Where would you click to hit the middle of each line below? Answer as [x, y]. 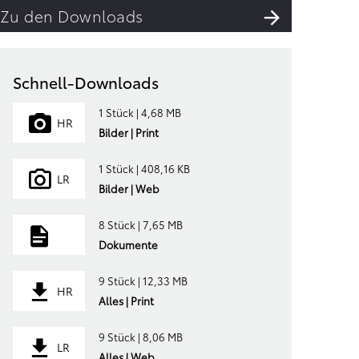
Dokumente [128, 244]
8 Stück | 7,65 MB [140, 224]
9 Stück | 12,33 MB [143, 280]
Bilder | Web [129, 188]
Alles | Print [126, 301]
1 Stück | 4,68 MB [139, 112]
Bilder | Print [128, 132]
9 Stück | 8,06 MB [140, 337]
